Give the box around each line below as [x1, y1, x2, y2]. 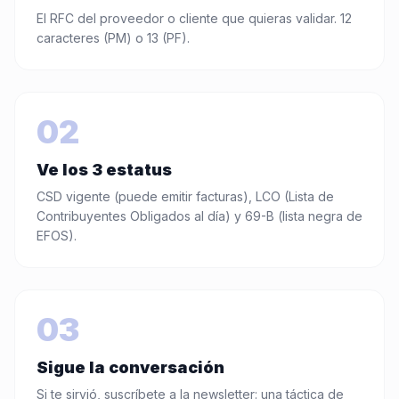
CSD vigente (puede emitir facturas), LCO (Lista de [37, 189, 334, 204]
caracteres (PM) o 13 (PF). [37, 30, 190, 45]
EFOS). [37, 228, 77, 243]
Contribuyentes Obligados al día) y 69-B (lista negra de [37, 208, 362, 224]
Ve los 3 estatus [37, 160, 172, 179]
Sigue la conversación [37, 358, 224, 377]
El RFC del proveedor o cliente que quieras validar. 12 [37, 11, 352, 26]
